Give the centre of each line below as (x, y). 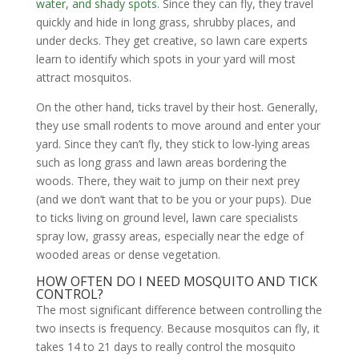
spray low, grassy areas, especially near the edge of (169, 236)
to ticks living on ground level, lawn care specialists (167, 218)
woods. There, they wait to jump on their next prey (167, 181)
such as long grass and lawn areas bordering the (161, 163)
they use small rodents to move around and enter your (178, 126)
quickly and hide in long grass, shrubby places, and (165, 22)
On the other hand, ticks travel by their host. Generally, (177, 107)
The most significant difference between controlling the (179, 310)
